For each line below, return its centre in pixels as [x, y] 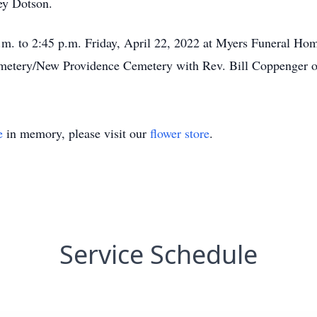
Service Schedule [158, 254]
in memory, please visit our [76, 133]
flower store [180, 133]
